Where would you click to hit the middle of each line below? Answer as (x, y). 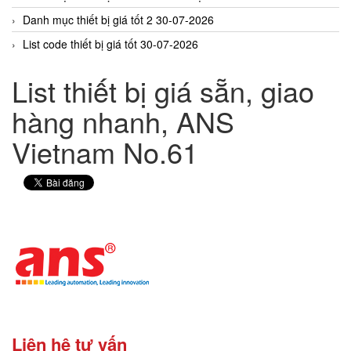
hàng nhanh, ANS (123, 121)
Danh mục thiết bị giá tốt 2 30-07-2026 (118, 19)
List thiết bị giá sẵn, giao (163, 90)
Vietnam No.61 (105, 151)
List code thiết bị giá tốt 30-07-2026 (110, 43)
